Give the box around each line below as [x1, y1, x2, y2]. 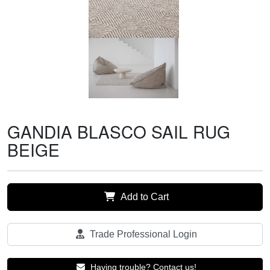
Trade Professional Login [87, 229, 197, 240]
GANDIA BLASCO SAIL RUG [7, 119, 230, 144]
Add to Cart [118, 192, 169, 202]
